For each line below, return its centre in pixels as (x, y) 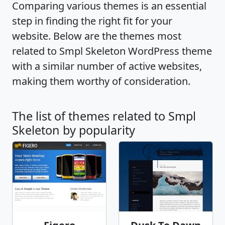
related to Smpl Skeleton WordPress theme (112, 51)
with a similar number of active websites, (107, 66)
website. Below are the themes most (97, 36)
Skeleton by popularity (74, 130)
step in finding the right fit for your (92, 21)
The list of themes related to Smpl (104, 116)
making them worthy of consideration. (101, 81)
